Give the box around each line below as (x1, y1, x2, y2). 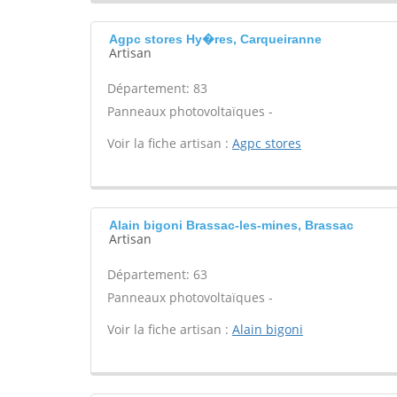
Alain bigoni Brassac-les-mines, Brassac (109, 218, 354, 232)
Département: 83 (107, 80, 207, 97)
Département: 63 (107, 266, 207, 283)
